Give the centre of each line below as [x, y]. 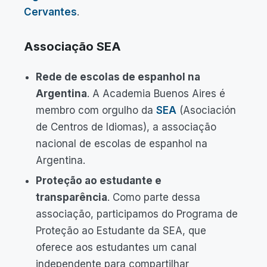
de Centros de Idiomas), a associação [126, 127]
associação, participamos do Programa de [137, 214]
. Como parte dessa [154, 197]
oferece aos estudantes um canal [116, 247]
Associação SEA [72, 46]
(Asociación [206, 110]
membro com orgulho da [96, 110]
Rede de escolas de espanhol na [118, 77]
